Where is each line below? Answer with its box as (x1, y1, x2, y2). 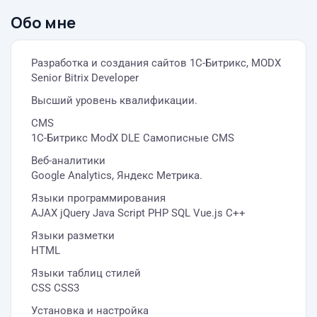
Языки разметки (31, 229, 115, 242)
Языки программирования (31, 192, 166, 204)
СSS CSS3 (31, 282, 79, 294)
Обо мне (11, 12, 76, 33)
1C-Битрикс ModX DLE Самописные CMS (31, 132, 234, 144)
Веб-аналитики (31, 154, 105, 167)
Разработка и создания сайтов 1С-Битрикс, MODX (31, 57, 281, 69)
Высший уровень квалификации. (31, 94, 197, 107)
